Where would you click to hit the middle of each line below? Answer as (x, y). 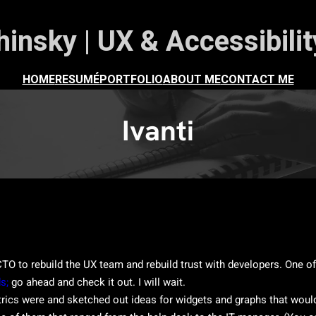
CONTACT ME (257, 80)
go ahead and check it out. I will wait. (97, 282)
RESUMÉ (77, 80)
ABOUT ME (192, 80)
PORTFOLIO (131, 80)
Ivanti (158, 130)
